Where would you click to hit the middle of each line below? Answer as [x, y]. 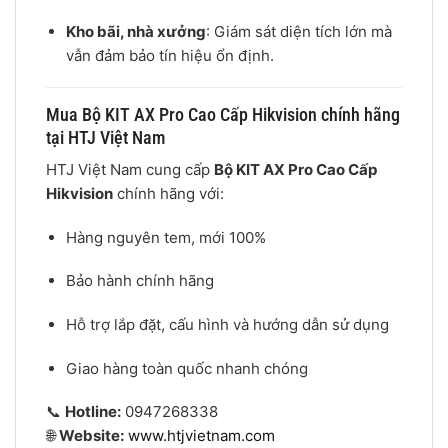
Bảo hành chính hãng [139, 281]
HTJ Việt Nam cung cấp [130, 170]
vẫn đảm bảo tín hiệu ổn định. [169, 55]
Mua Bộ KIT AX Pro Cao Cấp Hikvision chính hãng [223, 115]
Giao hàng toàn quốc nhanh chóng [186, 368]
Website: [91, 436]
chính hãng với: [168, 194]
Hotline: [93, 412]
